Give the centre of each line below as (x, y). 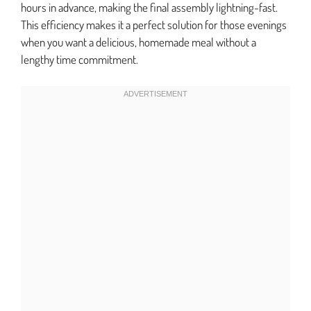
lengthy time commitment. (79, 60)
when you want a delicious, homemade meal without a (138, 42)
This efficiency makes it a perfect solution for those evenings (154, 25)
